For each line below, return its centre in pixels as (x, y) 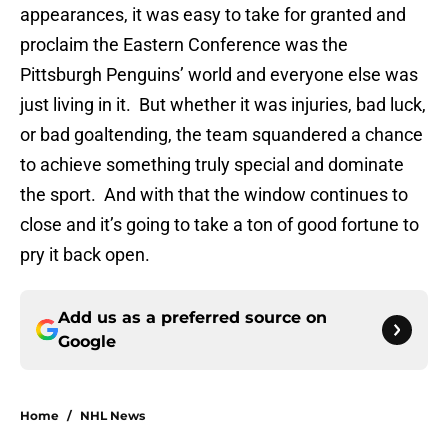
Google (87, 342)
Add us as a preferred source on (192, 318)
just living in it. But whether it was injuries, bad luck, (223, 105)
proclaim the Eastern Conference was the (184, 45)
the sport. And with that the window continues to (214, 195)
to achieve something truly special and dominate (212, 165)
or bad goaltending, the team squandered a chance (221, 135)
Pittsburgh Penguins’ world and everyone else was (219, 75)
